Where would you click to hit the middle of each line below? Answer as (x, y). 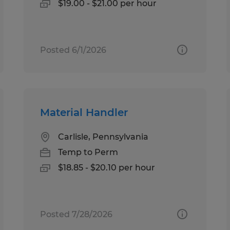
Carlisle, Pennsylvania (103, 137)
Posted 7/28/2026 (76, 214)
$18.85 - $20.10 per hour (107, 167)
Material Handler (84, 112)
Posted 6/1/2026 (73, 50)
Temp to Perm (88, 152)
